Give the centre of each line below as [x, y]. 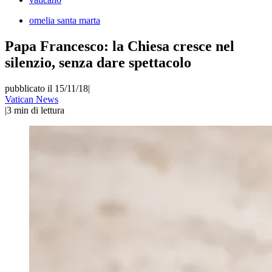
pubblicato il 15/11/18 [46, 88]
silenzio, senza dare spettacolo [98, 62]
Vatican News [32, 99]
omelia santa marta [65, 20]
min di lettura [39, 110]
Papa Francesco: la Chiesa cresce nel [120, 46]
